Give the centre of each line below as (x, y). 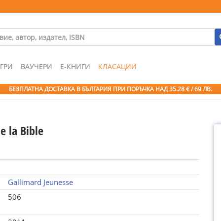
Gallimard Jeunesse (40, 182)
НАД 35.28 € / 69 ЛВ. (184, 89)
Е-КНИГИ (75, 66)
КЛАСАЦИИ (117, 66)
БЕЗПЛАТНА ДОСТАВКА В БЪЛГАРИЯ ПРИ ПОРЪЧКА (82, 89)
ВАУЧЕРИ (37, 66)
